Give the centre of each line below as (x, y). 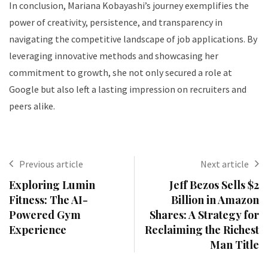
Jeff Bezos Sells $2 (214, 185)
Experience (38, 230)
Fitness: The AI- (48, 200)
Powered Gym (45, 215)
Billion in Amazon (215, 200)
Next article (225, 164)
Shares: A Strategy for (204, 215)
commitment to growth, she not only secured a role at (121, 72)
